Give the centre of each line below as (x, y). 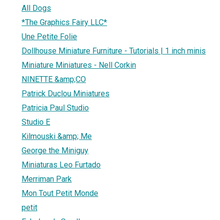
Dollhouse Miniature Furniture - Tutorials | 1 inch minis (114, 51)
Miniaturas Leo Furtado (61, 165)
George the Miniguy (55, 150)
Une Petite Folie (49, 36)
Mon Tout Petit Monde (60, 193)
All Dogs (36, 8)
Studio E (36, 122)
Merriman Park (47, 179)
